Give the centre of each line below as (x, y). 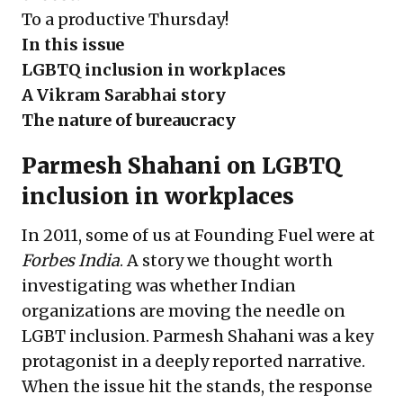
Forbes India (71, 260)
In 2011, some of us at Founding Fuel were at (198, 235)
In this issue (73, 44)
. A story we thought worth (226, 260)
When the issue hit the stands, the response (197, 386)
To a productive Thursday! (125, 19)
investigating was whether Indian (159, 285)
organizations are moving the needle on (184, 310)
